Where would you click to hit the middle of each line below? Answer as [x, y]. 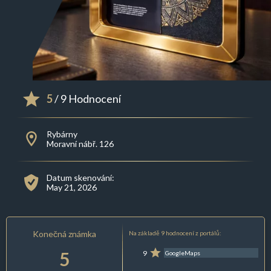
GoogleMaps [183, 253]
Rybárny [62, 134]
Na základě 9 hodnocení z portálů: [175, 233]
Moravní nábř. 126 [80, 144]
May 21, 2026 [71, 188]
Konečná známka [65, 234]
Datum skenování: [80, 178]
